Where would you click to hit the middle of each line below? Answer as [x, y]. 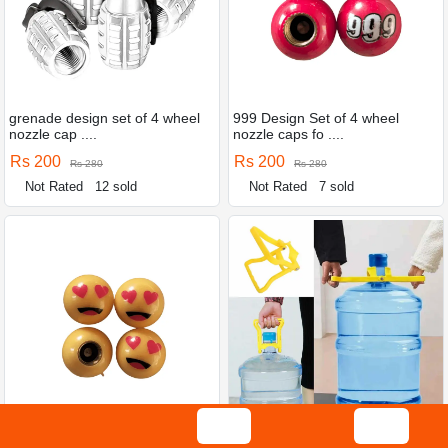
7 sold [337, 186]
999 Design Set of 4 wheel [316, 117]
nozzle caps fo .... [288, 133]
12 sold [116, 186]
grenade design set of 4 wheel [104, 117]
